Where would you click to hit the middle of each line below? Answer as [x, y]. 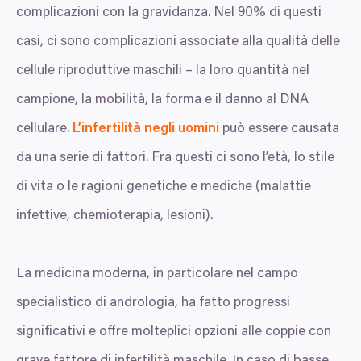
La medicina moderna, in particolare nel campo [157, 275]
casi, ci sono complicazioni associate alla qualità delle [178, 43]
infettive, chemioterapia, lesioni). [114, 217]
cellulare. [44, 130]
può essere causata [279, 130]
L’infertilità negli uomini [146, 130]
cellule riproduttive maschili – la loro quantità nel [163, 72]
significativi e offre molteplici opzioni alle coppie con [174, 333]
